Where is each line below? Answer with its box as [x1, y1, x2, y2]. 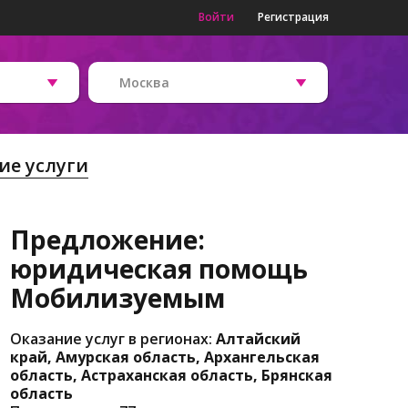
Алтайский [215, 329, 301, 350]
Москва [118, 74, 169, 92]
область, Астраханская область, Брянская [9, 365, 332, 386]
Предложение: [9, 222, 205, 258]
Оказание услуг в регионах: [9, 329, 216, 350]
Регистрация [258, 9, 329, 25]
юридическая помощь [9, 251, 308, 287]
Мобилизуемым [9, 280, 225, 316]
